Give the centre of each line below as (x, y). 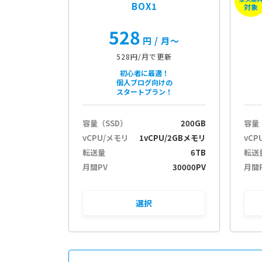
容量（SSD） (105, 123)
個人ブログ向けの (144, 82)
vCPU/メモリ (106, 137)
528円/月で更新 (144, 56)
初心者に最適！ (144, 73)
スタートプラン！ (144, 91)
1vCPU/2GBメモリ (173, 137)
